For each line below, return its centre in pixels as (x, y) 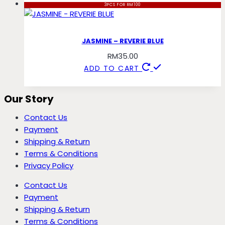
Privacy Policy (49, 165)
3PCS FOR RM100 (123, 5)
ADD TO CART (113, 68)
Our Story (29, 99)
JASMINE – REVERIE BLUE (123, 41)
